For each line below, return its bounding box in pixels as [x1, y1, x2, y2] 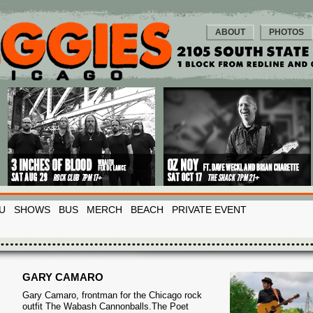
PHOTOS [269, 27, 304, 37]
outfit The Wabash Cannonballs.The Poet [22, 301, 189, 312]
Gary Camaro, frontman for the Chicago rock [22, 290, 202, 300]
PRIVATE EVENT [172, 204, 247, 215]
